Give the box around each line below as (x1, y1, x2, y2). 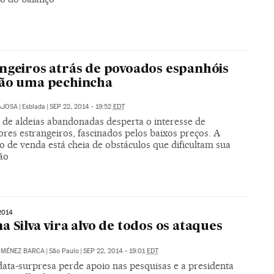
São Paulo (48, 246, 79, 255)
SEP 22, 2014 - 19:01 (83, 246, 147, 255)
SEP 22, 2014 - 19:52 (49, 103, 113, 111)
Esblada (21, 103, 45, 111)
